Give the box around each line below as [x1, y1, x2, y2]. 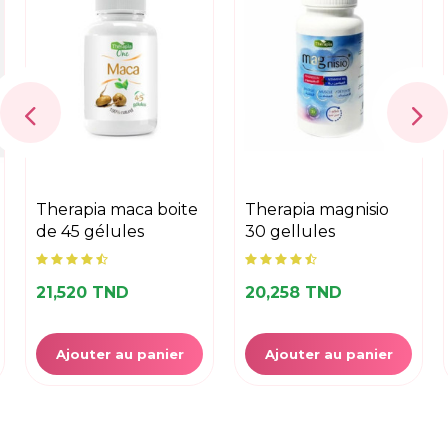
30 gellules [245, 221, 335, 241]
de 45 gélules [36, 221, 144, 241]
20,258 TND [245, 282, 342, 302]
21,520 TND [36, 282, 129, 302]
